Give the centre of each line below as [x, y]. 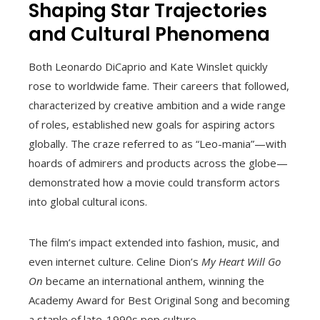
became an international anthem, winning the [154, 280]
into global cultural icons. [88, 201]
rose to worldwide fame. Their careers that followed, [159, 85]
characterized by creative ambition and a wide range [157, 105]
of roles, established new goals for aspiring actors [152, 124]
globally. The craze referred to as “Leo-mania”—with [157, 143]
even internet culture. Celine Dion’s [115, 261]
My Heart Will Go [241, 261]
